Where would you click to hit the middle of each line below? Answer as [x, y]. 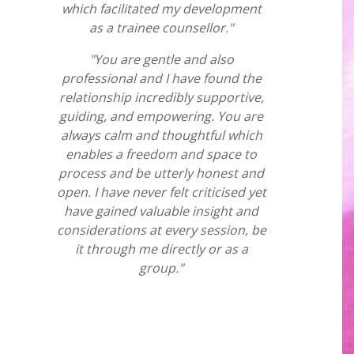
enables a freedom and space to [161, 154]
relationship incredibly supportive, [161, 97]
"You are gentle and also [161, 59]
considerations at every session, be [161, 230]
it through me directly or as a [161, 249]
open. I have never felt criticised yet [161, 192]
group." [161, 268]
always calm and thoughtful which [161, 135]
